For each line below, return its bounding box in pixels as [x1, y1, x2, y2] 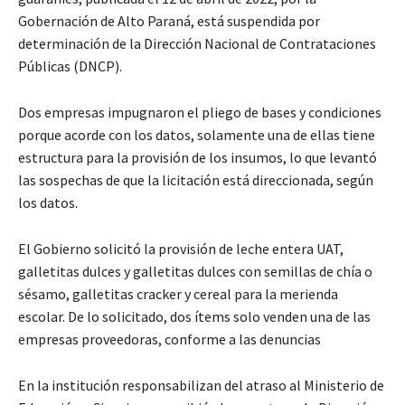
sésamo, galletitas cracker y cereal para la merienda [18, 284, 338, 303]
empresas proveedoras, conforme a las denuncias [18, 329, 321, 348]
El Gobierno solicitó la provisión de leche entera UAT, [18, 239, 344, 258]
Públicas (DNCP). [18, 56, 122, 75]
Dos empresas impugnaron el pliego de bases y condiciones [18, 102, 381, 121]
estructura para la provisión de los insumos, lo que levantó [18, 147, 377, 166]
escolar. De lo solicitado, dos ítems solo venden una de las [18, 306, 371, 325]
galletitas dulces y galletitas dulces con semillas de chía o [18, 261, 372, 280]
